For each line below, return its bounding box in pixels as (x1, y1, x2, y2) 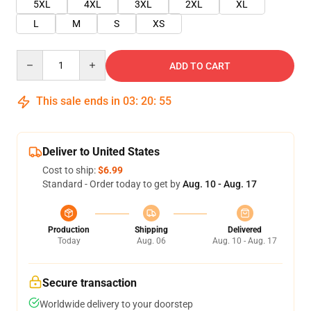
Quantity (16, 51, 54, 62)
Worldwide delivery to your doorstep (40, 299, 193, 310)
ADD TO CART (169, 60, 230, 72)
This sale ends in (33, 94, 123, 108)
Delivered (228, 225, 262, 235)
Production (48, 225, 90, 235)
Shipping (134, 225, 168, 235)
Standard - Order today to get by (42, 178, 183, 190)
